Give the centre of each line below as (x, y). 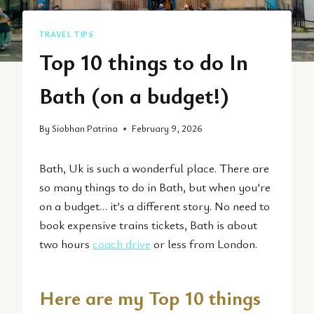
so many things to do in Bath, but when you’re (155, 187)
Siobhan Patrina (85, 129)
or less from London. (204, 244)
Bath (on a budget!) (134, 95)
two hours (66, 244)
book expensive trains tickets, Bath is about (148, 225)
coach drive (122, 244)
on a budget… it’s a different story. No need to (155, 206)
